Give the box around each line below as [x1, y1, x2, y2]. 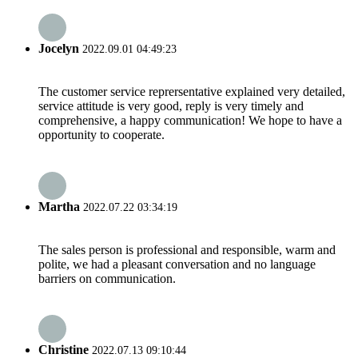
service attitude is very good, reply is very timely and [38, 99, 304, 113]
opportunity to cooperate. [38, 128, 165, 142]
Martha [38, 199, 80, 213]
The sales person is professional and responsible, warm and [38, 242, 336, 257]
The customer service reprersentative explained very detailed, [38, 85, 345, 99]
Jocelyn [38, 42, 79, 56]
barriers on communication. [38, 271, 176, 285]
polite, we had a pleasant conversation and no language [38, 257, 316, 271]
